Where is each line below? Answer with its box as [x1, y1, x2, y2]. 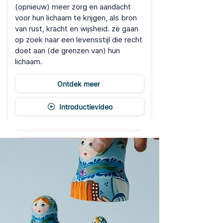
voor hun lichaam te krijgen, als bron [15, 13, 137, 22]
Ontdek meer [57, 79, 100, 88]
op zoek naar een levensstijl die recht [15, 35, 142, 44]
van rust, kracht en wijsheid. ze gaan [15, 24, 138, 33]
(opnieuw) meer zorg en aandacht [15, 2, 131, 11]
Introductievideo [59, 102, 112, 111]
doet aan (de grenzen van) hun [15, 46, 120, 55]
